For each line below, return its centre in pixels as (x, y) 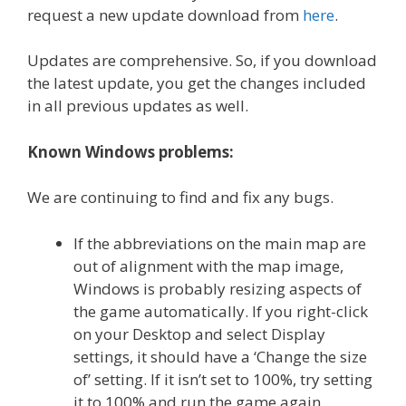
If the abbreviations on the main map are (220, 243)
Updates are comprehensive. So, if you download (202, 61)
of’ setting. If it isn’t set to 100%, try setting (223, 379)
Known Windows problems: (130, 151)
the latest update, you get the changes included (197, 83)
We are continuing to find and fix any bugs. (180, 198)
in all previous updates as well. (138, 106)
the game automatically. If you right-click (221, 311)
